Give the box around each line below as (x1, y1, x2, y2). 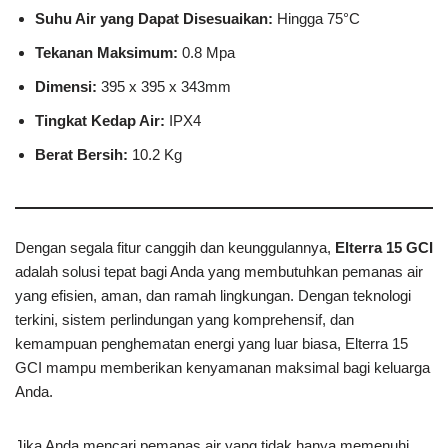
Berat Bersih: (35, 146, 128, 164)
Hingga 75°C (273, 10, 360, 28)
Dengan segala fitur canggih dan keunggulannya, (15, 239, 335, 257)
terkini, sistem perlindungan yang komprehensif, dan (15, 311, 354, 329)
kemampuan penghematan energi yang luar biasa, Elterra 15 (15, 335, 408, 353)
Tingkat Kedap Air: (35, 112, 165, 130)
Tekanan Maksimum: (35, 44, 178, 62)
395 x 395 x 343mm (97, 78, 231, 96)
